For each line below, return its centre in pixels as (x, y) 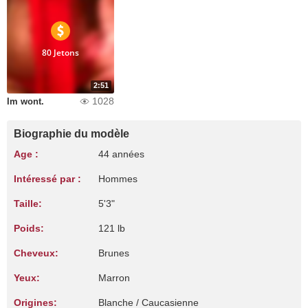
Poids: (29, 228)
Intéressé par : (47, 179)
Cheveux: (36, 253)
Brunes (114, 253)
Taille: (28, 203)
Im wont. (25, 101)
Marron (114, 278)
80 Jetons (60, 53)
